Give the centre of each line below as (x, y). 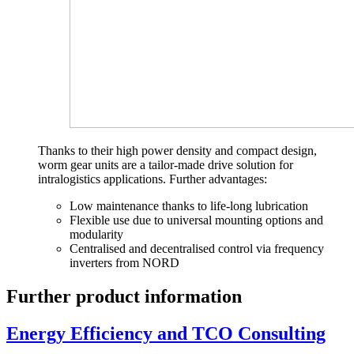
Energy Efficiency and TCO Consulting (166, 333)
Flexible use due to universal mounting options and (196, 220)
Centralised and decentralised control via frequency (197, 249)
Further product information (124, 297)
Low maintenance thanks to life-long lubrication (189, 206)
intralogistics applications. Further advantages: (153, 179)
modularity (96, 235)
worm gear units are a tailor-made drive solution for (166, 165)
